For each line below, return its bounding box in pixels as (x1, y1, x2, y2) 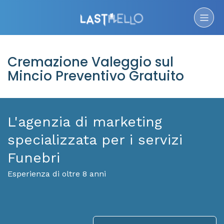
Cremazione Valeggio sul (7, 53, 173, 71)
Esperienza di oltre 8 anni (7, 169, 106, 178)
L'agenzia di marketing (7, 113, 162, 130)
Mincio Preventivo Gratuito (7, 67, 184, 85)
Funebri (7, 149, 60, 166)
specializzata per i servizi (7, 131, 182, 148)
